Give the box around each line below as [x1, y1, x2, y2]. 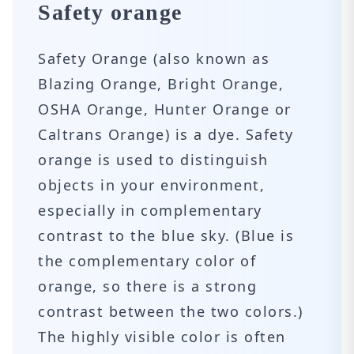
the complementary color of [38, 251, 256, 270]
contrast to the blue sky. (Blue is [38, 226, 294, 245]
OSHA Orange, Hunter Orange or [38, 100, 292, 119]
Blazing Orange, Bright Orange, [38, 74, 284, 93]
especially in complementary [38, 201, 262, 220]
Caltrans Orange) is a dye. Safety [38, 125, 294, 144]
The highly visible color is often [38, 327, 286, 346]
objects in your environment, [38, 175, 265, 194]
